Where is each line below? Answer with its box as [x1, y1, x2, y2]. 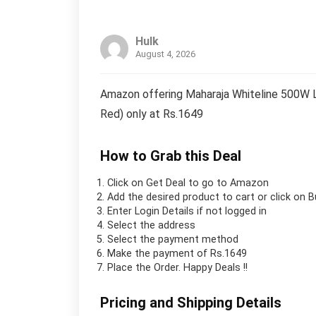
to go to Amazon [186, 176, 269, 189]
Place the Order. [107, 261, 183, 274]
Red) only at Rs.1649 [100, 107, 203, 121]
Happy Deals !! [183, 261, 248, 274]
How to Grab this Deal [100, 147, 241, 164]
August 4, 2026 [135, 48, 195, 59]
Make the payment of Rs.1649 [107, 247, 247, 260]
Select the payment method [107, 233, 238, 245]
